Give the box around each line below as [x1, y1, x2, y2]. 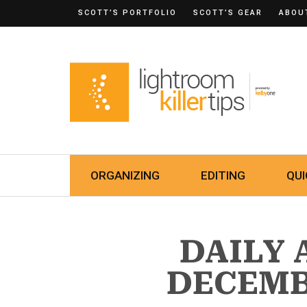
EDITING [201, 169, 245, 182]
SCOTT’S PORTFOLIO [78, 8, 177, 17]
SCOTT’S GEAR [193, 8, 262, 17]
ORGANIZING [90, 169, 160, 182]
